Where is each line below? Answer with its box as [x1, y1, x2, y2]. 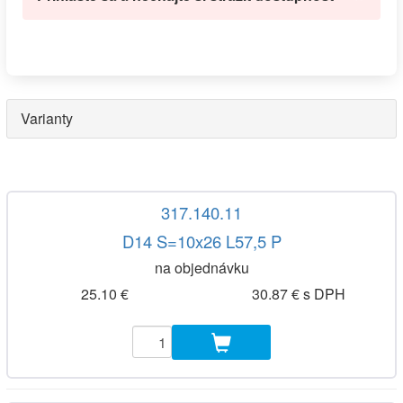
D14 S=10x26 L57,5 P [121, 229, 282, 254]
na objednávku [154, 257, 249, 279]
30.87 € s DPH [251, 282, 345, 304]
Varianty [21, 107, 73, 129]
